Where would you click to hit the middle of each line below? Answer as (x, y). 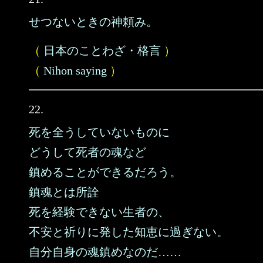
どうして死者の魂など (87, 152)
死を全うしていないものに (99, 132)
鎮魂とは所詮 (64, 192)
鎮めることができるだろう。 (105, 172)
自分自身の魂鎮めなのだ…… (105, 252)
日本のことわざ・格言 (102, 50)
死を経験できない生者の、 (99, 212)
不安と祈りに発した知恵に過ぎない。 (129, 232)
